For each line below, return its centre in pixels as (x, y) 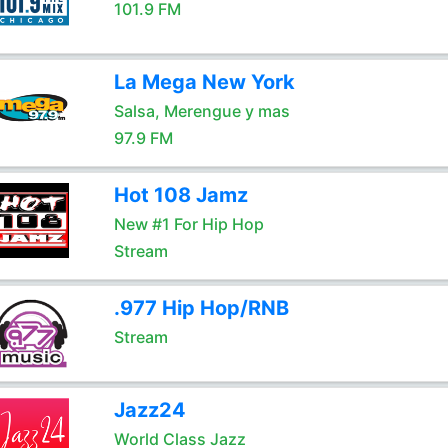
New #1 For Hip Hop (188, 224)
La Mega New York (204, 82)
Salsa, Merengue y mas (201, 111)
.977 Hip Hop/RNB (201, 308)
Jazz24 (149, 410)
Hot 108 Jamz (180, 195)
